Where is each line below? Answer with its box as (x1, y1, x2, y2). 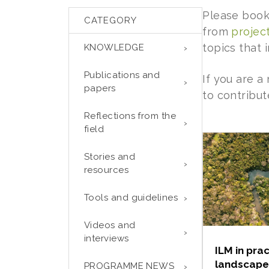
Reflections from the (84, 110, 176, 121)
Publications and (84, 70, 160, 80)
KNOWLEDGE (84, 42, 145, 53)
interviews (84, 233, 129, 244)
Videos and (84, 220, 136, 231)
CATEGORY (84, 15, 137, 26)
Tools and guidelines (84, 192, 178, 203)
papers (84, 83, 116, 94)
